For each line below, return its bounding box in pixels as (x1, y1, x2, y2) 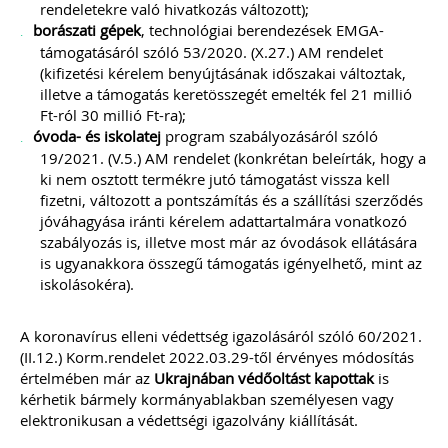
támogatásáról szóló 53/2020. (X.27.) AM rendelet (40, 42, 383, 62)
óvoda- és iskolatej (33, 126, 161, 146)
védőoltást (238, 368, 310, 388)
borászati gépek (33, 20, 141, 40)
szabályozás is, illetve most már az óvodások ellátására (40, 232, 417, 252)
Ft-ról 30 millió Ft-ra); (40, 105, 186, 125)
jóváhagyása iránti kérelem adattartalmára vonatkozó (40, 211, 407, 231)
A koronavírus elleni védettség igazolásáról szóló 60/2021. (20, 326, 422, 346)
